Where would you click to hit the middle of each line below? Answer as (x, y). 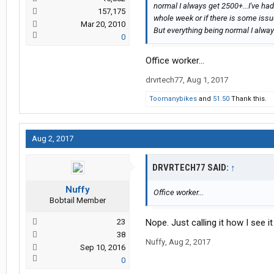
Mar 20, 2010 (103, 24)
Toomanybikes (173, 99)
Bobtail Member (78, 201)
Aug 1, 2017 (207, 80)
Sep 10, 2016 (103, 248)
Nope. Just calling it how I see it (209, 223)
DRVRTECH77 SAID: (191, 168)
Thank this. (248, 99)
